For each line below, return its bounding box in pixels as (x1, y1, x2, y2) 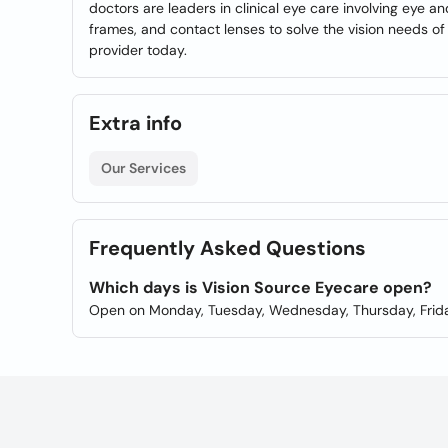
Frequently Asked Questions (89, 235, 366, 261)
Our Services (101, 159, 186, 177)
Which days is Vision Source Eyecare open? (89, 277, 432, 298)
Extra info (89, 110, 182, 136)
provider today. (89, 41, 187, 59)
